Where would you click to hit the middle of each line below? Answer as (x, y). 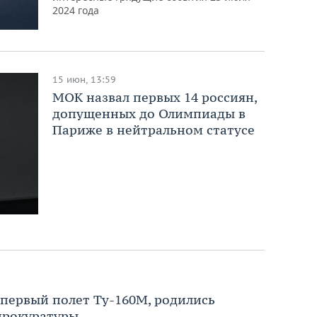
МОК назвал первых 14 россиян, (155, 97)
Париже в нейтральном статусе (154, 129)
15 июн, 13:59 (85, 79)
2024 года (76, 10)
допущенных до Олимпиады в (149, 113)
